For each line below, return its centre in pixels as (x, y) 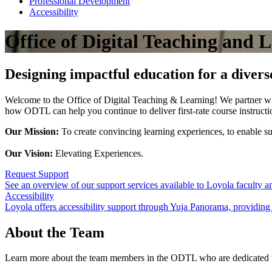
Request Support (37, 174)
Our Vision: (30, 153)
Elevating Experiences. (99, 153)
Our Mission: (33, 131)
